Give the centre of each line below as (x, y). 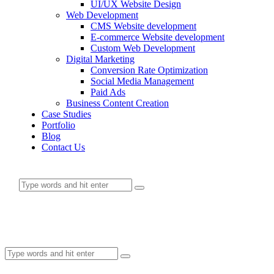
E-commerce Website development (157, 37)
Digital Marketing (100, 59)
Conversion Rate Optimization (149, 70)
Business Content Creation (117, 103)
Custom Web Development (143, 48)
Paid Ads (108, 92)
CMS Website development (143, 26)
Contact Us (63, 147)
